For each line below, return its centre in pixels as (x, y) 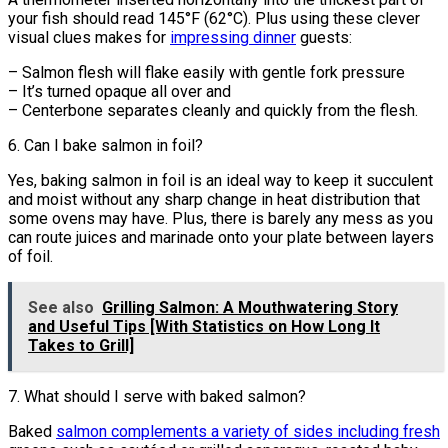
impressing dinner (233, 37)
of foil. (30, 256)
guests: (324, 37)
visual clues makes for (89, 37)
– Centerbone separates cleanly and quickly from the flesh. (213, 110)
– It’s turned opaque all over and (119, 91)
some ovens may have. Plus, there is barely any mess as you (220, 218)
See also (61, 307)
